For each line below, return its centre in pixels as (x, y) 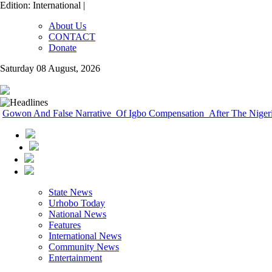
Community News (84, 247)
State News (70, 192)
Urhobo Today (77, 203)
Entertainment (75, 258)
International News (85, 236)
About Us (67, 26)
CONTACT (72, 37)
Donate (63, 48)
